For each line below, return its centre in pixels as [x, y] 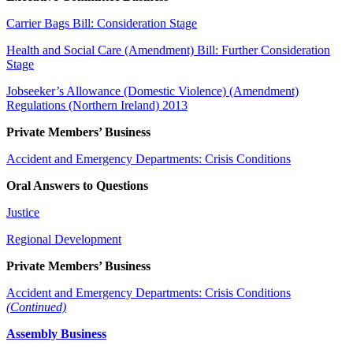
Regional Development [64, 239]
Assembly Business [56, 333]
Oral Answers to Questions [77, 185]
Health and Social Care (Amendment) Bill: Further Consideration [168, 50]
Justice [23, 212]
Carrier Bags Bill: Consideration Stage [102, 23]
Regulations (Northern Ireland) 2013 [97, 105]
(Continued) [36, 307]
